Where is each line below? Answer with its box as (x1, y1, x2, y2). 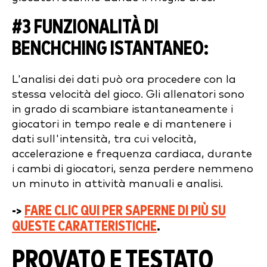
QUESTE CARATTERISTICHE (12, 219, 157, 234)
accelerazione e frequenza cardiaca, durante (12, 148, 252, 160)
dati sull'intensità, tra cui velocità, (12, 133, 197, 145)
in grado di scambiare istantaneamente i (12, 103, 233, 115)
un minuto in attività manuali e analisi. (12, 178, 223, 190)
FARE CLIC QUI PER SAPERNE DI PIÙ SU (24, 203, 226, 218)
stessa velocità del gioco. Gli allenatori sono (12, 88, 244, 100)
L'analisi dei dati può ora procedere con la (12, 73, 236, 85)
